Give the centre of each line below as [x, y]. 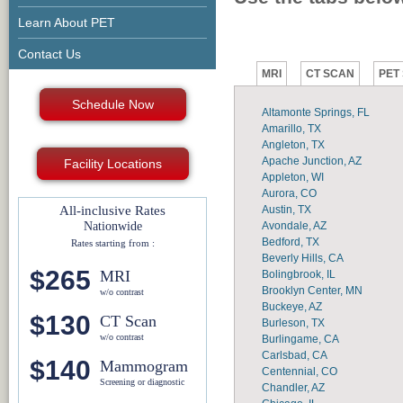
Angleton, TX [293, 144]
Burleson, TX [293, 322]
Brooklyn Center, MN [312, 290]
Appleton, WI [293, 177]
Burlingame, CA [300, 339]
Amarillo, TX [291, 128]
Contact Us [49, 54]
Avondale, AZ [294, 225]
